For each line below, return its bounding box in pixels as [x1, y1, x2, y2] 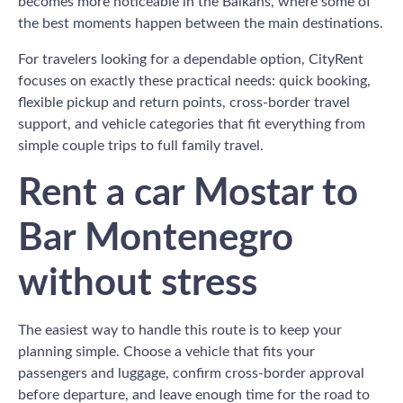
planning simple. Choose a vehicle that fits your [18, 345, 315, 359]
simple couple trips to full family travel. [18, 139, 264, 153]
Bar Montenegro [18, 219, 293, 257]
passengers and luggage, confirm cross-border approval [18, 366, 364, 381]
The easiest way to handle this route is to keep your [18, 323, 342, 337]
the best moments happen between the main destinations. [18, 16, 383, 31]
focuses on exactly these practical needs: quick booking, [18, 74, 371, 88]
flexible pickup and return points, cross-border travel [18, 95, 350, 110]
